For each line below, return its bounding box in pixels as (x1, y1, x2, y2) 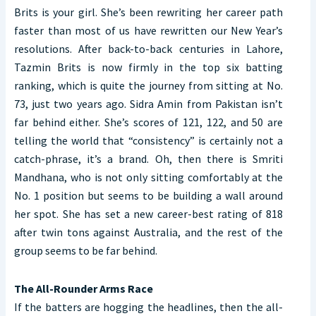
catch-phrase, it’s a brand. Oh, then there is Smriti (14, 152, 283, 166)
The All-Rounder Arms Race (14, 281, 153, 296)
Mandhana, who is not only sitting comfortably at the (14, 170, 283, 185)
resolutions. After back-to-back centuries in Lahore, (14, 42, 283, 56)
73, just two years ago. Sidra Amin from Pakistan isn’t (14, 97, 283, 111)
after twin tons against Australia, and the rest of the (14, 225, 283, 240)
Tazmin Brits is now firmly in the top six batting (14, 60, 283, 75)
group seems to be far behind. (14, 243, 157, 258)
